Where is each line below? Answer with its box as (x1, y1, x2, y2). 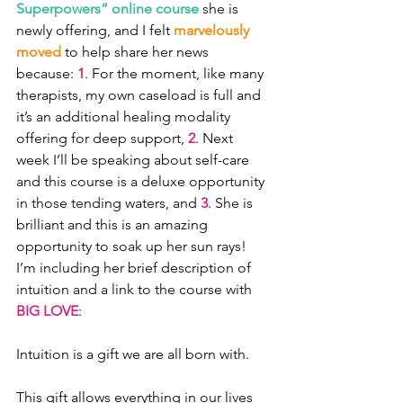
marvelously (174, 22, 253, 39)
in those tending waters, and (16, 194, 201, 211)
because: (16, 65, 77, 82)
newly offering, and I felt (16, 22, 174, 39)
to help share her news (61, 43, 212, 60)
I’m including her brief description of (16, 259, 255, 276)
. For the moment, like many (85, 65, 267, 82)
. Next (195, 130, 237, 147)
